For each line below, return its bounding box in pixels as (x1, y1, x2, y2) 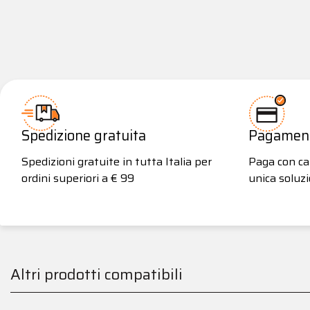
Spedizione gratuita (21, 124, 146, 147)
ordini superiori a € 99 (21, 169, 134, 187)
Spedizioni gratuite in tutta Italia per (21, 152, 212, 170)
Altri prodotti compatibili (10, 262, 183, 286)
